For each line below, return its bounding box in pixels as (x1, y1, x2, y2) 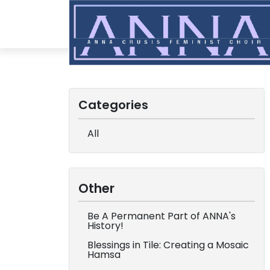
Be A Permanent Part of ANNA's (87, 209, 236, 223)
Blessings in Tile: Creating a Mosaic (87, 238, 249, 252)
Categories (78, 96, 148, 113)
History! (87, 219, 124, 233)
